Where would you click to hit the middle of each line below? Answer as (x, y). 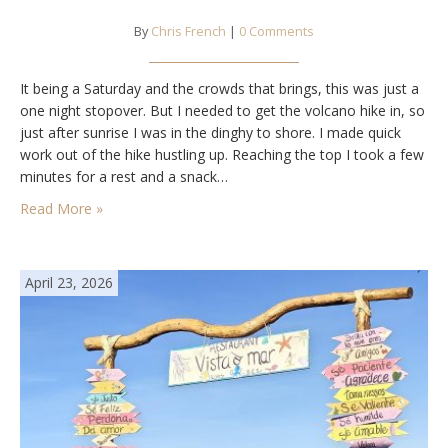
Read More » (61, 208)
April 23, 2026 (69, 282)
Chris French (188, 31)
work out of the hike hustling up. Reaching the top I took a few (222, 154)
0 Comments (276, 31)
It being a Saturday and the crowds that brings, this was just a (219, 88)
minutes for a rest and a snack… (124, 176)
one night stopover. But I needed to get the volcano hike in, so (222, 110)
